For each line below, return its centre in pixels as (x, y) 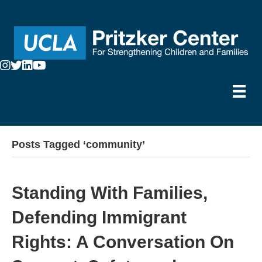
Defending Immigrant (99, 218)
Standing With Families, (110, 193)
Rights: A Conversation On (123, 242)
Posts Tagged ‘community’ (78, 145)
